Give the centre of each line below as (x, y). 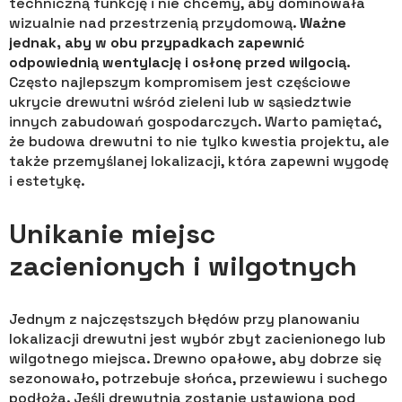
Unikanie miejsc (112, 234)
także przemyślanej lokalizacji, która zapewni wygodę (199, 162)
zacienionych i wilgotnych (183, 267)
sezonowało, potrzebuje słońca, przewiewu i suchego (198, 379)
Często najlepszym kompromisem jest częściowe (180, 83)
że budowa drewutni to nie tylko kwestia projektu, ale (199, 142)
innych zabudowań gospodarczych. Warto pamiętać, (195, 122)
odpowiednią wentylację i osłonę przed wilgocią (178, 63)
